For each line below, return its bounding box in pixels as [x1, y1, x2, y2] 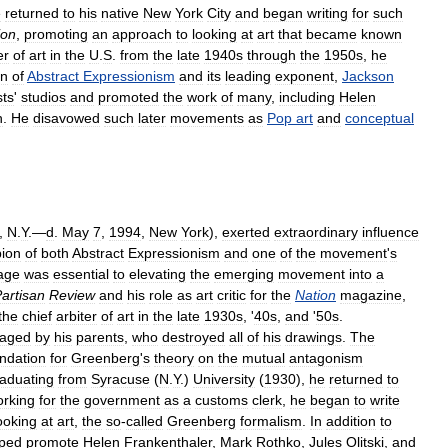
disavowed [33, 110, 100, 126]
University [193, 371, 255, 387]
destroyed [162, 329, 225, 345]
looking [192, 26, 237, 42]
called [126, 413, 163, 429]
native [101, 5, 139, 21]
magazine [340, 287, 402, 303]
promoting [24, 26, 88, 42]
